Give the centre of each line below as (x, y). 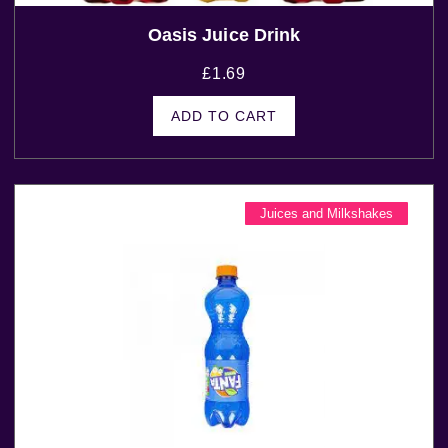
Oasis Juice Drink (224, 35)
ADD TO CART (223, 116)
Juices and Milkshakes (326, 214)
